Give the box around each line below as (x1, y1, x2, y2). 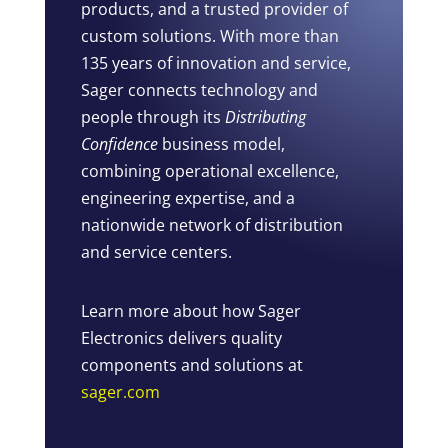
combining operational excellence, (80, 160, 339, 183)
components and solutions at (80, 354, 303, 377)
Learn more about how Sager (80, 300, 301, 323)
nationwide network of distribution (80, 214, 343, 237)
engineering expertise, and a (80, 187, 295, 210)
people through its (80, 106, 225, 129)
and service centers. (80, 241, 232, 264)
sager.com (80, 381, 160, 404)
